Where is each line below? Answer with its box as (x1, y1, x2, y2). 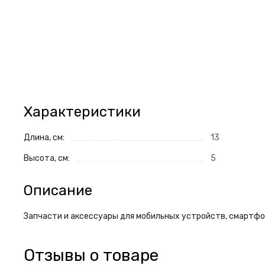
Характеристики (24, 104, 141, 121)
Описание (24, 182, 92, 199)
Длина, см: (24, 132, 64, 143)
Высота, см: (24, 153, 70, 164)
